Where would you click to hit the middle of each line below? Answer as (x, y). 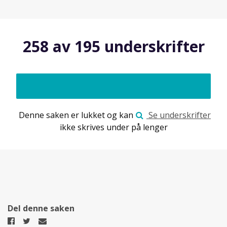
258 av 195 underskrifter (113, 46)
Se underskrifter (179, 115)
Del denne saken (41, 208)
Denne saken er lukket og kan (76, 115)
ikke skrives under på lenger (113, 127)
